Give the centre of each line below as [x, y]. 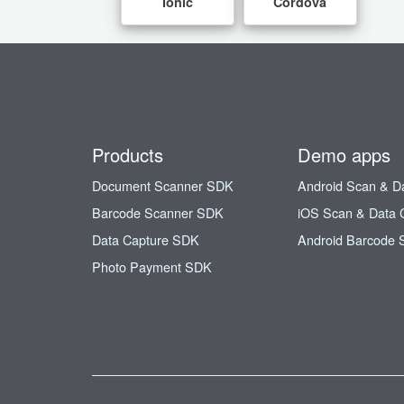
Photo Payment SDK [152, 267]
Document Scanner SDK [163, 186]
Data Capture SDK [146, 240]
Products [128, 155]
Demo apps [344, 155]
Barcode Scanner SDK [158, 213]
